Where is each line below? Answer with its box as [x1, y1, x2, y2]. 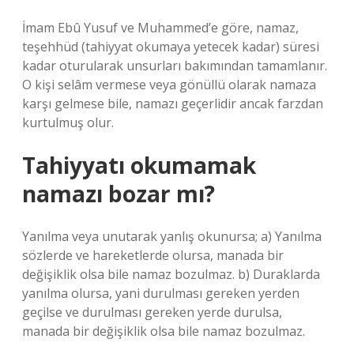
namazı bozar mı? [22, 179, 215, 209]
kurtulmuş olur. [22, 114, 114, 131]
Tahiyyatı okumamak [22, 150, 256, 180]
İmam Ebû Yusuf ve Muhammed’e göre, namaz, [22, 19, 299, 36]
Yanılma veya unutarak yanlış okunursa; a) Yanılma [22, 228, 322, 245]
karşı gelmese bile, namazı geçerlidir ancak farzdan [22, 95, 323, 112]
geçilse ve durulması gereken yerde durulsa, [22, 303, 282, 321]
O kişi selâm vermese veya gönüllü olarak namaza [22, 76, 316, 93]
